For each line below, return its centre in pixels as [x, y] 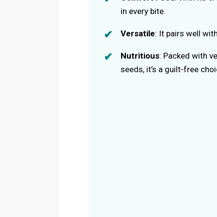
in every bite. [143, 11]
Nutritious [140, 55]
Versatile [138, 33]
